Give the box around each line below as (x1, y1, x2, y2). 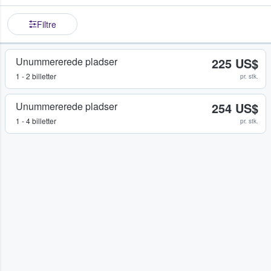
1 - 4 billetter (16, 116, 56, 126)
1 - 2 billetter (16, 71, 56, 82)
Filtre (37, 18, 56, 31)
